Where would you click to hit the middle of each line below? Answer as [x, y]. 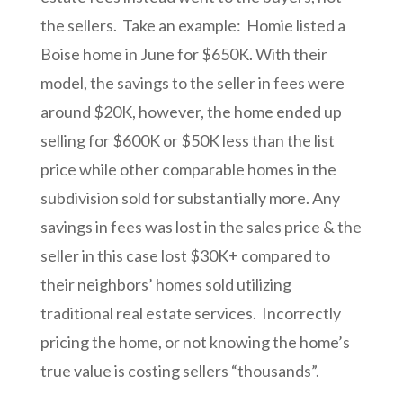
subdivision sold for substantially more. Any [190, 198]
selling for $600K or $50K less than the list [187, 141]
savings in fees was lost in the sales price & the [201, 227]
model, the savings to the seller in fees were [192, 83]
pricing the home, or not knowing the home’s [195, 342]
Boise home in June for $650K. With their [184, 54]
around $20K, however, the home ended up [191, 112]
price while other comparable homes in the [188, 170]
